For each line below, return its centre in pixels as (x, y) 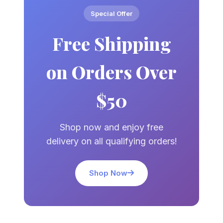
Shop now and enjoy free (111, 127)
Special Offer (111, 13)
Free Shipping (111, 43)
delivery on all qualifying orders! (111, 141)
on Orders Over (111, 71)
